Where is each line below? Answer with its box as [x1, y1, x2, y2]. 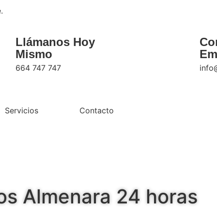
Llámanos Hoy [15, 35, 95, 48]
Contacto [79, 106, 114, 115]
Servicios [4, 106, 38, 115]
